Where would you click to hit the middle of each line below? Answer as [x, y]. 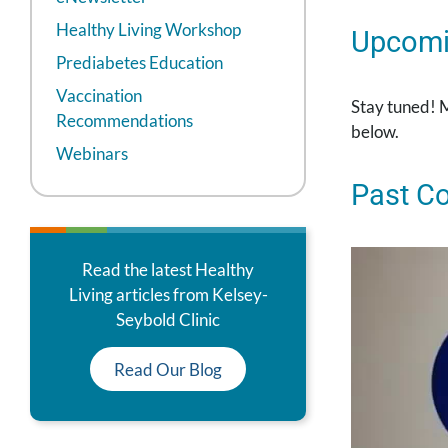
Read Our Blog [168, 369]
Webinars [92, 154]
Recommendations [124, 121]
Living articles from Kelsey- [168, 295]
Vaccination [99, 96]
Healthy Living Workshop [148, 30]
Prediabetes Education [139, 63]
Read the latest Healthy [168, 270]
